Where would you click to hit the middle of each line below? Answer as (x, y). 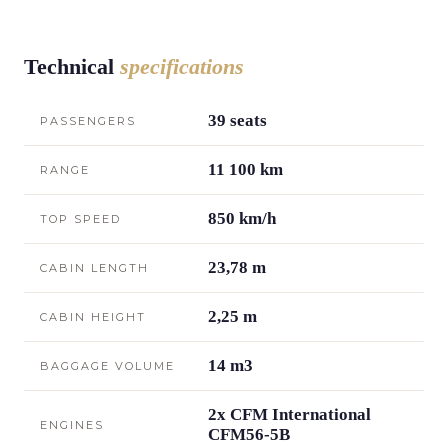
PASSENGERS (88, 120)
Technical (72, 66)
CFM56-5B (249, 434)
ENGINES (72, 424)
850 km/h (242, 218)
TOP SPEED (80, 218)
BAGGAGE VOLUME (107, 365)
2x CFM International (289, 414)
